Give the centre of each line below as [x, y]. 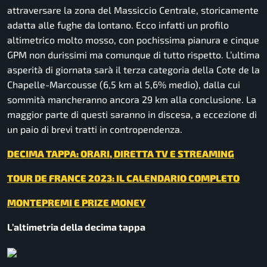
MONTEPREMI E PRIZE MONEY [76, 203]
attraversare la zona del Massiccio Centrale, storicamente [133, 10]
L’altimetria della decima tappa [76, 227]
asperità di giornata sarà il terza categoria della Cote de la [133, 70]
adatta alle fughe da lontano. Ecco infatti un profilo [118, 25]
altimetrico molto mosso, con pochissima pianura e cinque [133, 40]
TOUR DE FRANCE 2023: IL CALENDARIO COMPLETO [123, 178]
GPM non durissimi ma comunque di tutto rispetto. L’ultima [133, 55]
